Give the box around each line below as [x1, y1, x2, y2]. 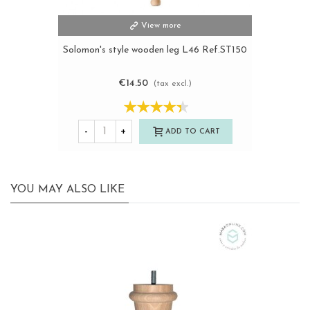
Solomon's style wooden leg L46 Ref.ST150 [63, 45, 247, 56]
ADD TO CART [165, 127, 220, 136]
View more [141, 21, 181, 30]
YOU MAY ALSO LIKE [10, 184, 125, 196]
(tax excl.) [154, 80, 192, 89]
